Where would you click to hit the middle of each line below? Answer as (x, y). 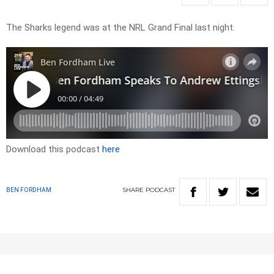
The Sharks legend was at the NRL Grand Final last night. (123, 28)
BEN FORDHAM (29, 190)
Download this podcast (54, 150)
